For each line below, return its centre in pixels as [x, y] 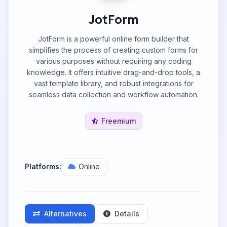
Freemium [118, 121]
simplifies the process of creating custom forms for [113, 50]
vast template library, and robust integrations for [113, 83]
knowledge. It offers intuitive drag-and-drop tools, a [113, 72]
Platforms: [43, 166]
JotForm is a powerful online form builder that [113, 39]
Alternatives [65, 214]
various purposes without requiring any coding [113, 61]
